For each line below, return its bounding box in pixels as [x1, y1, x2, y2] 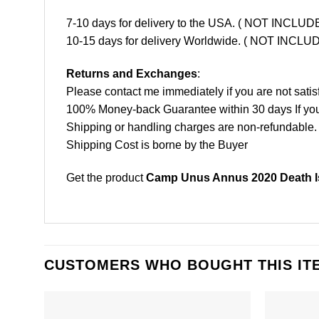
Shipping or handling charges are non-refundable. [66, 121, 317, 134]
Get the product [66, 171, 146, 184]
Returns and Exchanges [66, 68, 197, 80]
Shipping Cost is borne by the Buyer [66, 139, 248, 152]
